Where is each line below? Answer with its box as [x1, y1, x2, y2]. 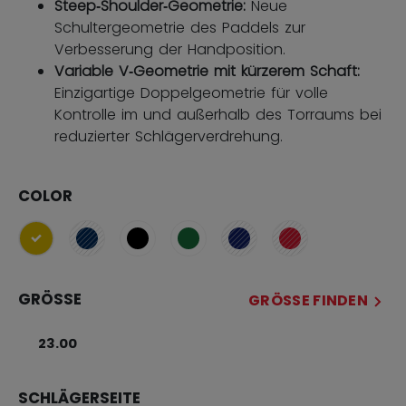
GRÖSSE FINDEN [248, 289, 368, 311]
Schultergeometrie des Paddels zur [54, 16, 305, 38]
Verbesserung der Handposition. [54, 38, 285, 60]
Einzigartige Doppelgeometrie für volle [54, 82, 328, 103]
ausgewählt [34, 237, 120, 258]
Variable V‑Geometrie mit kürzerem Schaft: [54, 60, 360, 82]
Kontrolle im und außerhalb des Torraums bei [54, 103, 382, 125]
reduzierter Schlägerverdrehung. [54, 125, 283, 147]
